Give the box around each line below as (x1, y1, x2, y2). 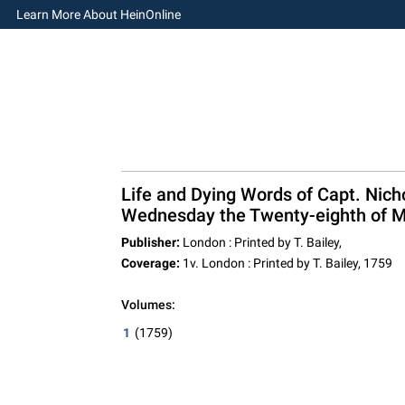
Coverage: (120, 256, 180, 270)
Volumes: (120, 297, 175, 312)
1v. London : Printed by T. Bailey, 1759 (179, 256, 392, 270)
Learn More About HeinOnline (15, 6, 181, 22)
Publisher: (120, 235, 180, 250)
